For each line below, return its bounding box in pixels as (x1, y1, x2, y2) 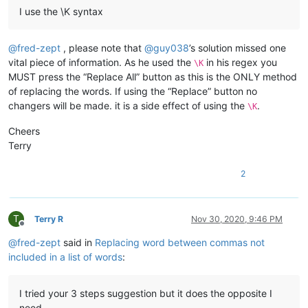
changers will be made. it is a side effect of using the (8, 100, 247, 112)
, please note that (60, 42, 144, 54)
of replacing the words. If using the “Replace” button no (8, 85, 257, 98)
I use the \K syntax (19, 5, 103, 18)
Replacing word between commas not (95, 236, 265, 249)
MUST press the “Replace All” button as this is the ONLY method (8, 71, 297, 83)
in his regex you (203, 56, 277, 69)
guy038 (153, 42, 189, 54)
